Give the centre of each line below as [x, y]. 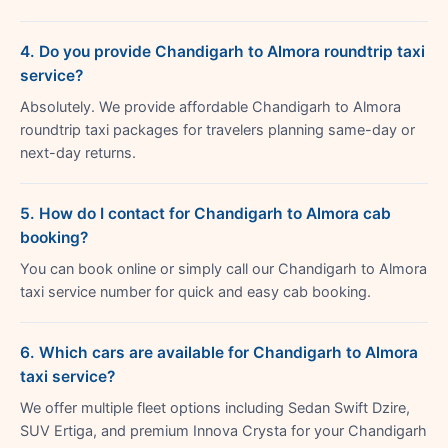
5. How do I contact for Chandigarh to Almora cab [205, 213]
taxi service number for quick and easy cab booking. [195, 291]
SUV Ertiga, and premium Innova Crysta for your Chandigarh [223, 430]
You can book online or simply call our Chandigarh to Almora [223, 268]
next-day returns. [78, 152]
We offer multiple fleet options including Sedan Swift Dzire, [215, 407]
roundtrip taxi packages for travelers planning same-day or [217, 129]
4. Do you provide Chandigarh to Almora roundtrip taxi [222, 51]
